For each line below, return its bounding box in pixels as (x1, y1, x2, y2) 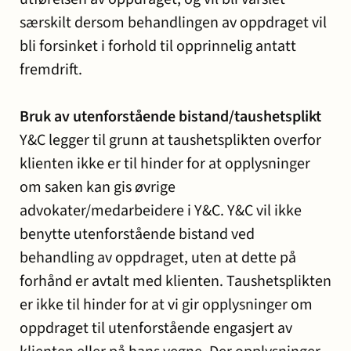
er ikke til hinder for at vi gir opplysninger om (20, 294, 313, 316)
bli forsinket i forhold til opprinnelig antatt (20, 35, 296, 57)
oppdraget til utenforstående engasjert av (20, 317, 292, 339)
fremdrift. (20, 59, 82, 81)
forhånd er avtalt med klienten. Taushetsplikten (20, 270, 331, 292)
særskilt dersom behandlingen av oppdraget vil (20, 12, 327, 34)
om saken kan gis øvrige (20, 176, 175, 198)
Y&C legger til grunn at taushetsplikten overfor (20, 129, 321, 151)
